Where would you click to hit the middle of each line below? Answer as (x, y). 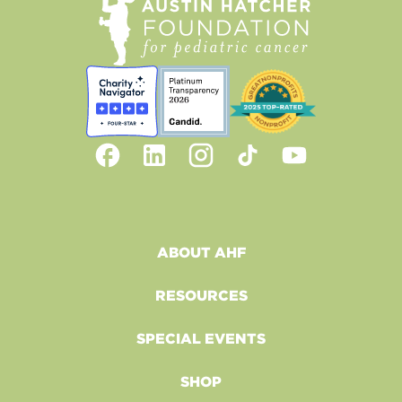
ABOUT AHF (201, 252)
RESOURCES (201, 295)
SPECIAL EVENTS (201, 338)
